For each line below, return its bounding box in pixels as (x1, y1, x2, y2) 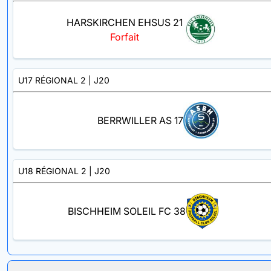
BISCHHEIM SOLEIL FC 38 (67, 205, 186, 218)
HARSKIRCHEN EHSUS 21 (67, 16, 183, 29)
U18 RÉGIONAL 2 (18, 165, 87, 176)
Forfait (110, 31, 139, 44)
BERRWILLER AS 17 (97, 114, 183, 127)
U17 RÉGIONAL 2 (18, 74, 86, 85)
